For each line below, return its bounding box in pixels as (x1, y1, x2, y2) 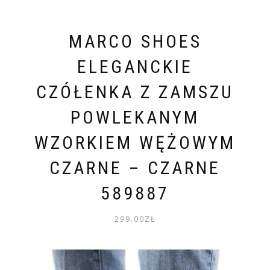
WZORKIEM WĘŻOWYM (34, 131, 236, 153)
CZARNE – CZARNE (49, 157, 221, 178)
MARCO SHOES (68, 30, 202, 52)
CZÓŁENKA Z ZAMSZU (36, 81, 234, 102)
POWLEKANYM (71, 106, 199, 128)
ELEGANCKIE (77, 55, 193, 77)
